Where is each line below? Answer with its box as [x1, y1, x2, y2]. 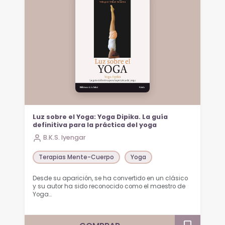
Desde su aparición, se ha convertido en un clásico [33, 174, 188, 182]
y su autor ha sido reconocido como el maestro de [33, 182, 186, 190]
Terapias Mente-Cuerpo [39, 152, 115, 161]
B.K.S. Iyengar [43, 133, 86, 142]
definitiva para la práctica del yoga [33, 121, 157, 130]
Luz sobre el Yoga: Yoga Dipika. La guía [33, 113, 168, 122]
